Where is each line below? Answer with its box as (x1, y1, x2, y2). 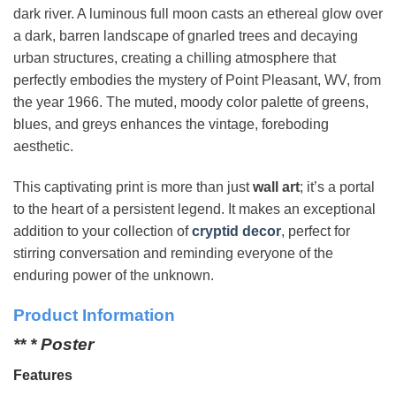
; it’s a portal (300, 179, 375, 195)
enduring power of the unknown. (13, 268, 214, 284)
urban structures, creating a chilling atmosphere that (13, 50, 336, 66)
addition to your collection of (13, 224, 192, 240)
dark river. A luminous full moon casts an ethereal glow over (13, 6, 383, 22)
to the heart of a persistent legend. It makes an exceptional (13, 202, 376, 217)
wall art (253, 179, 300, 195)
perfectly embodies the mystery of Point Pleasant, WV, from (13, 72, 381, 88)
